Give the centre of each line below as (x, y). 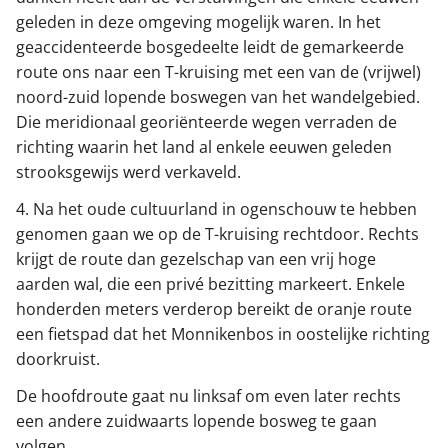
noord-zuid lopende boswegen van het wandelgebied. (218, 97)
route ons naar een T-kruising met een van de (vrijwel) (218, 72)
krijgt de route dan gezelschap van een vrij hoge (196, 259)
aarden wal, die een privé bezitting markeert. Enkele (210, 284)
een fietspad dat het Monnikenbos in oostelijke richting (223, 334)
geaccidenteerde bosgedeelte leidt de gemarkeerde (210, 47)
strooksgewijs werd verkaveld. (128, 172)
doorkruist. (58, 359)
